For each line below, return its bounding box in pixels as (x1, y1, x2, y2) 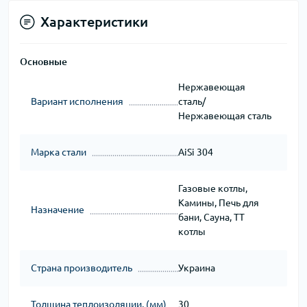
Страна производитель (31, 262, 132, 273)
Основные (20, 56, 67, 67)
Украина (177, 262, 215, 273)
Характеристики (40, 13, 148, 29)
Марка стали (31, 146, 86, 158)
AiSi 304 (177, 146, 213, 158)
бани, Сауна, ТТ (177, 211, 245, 223)
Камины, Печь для (177, 197, 259, 208)
